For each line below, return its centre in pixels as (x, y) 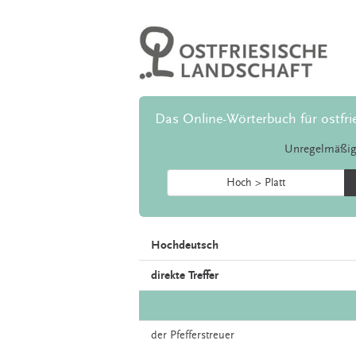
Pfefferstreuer (202, 336)
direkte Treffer (185, 276)
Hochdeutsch (185, 246)
